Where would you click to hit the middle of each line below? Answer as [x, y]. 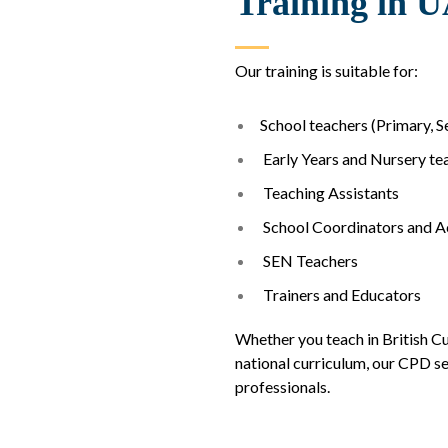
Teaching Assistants [329, 192]
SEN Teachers [309, 260]
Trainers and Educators [340, 294]
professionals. [282, 386]
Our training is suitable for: [326, 70]
